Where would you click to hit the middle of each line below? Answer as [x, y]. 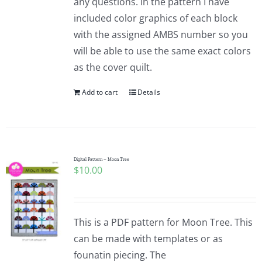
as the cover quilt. [113, 67]
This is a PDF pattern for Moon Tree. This [163, 222]
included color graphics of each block [155, 18]
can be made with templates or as [148, 239]
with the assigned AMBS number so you [161, 35]
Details [149, 92]
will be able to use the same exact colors [162, 51]
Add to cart [99, 92]
